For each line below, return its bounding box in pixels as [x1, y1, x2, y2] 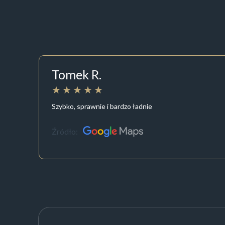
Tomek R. [51, 67, 101, 82]
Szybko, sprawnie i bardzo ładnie [51, 101, 152, 110]
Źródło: [51, 127, 78, 137]
